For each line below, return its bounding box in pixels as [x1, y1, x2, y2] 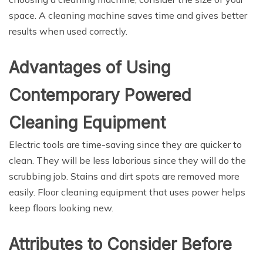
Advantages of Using [9, 58, 171, 77]
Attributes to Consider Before [9, 234, 232, 254]
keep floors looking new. [9, 202, 113, 214]
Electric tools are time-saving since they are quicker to [9, 139, 242, 150]
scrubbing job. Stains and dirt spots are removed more [9, 170, 240, 182]
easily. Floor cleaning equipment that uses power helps [9, 186, 245, 198]
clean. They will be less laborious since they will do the [9, 154, 246, 166]
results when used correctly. [9, 25, 127, 37]
